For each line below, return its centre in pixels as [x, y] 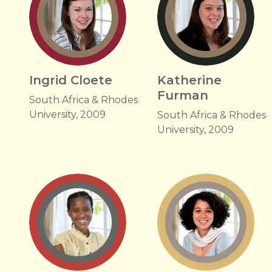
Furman [183, 95]
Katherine [190, 80]
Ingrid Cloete [71, 80]
